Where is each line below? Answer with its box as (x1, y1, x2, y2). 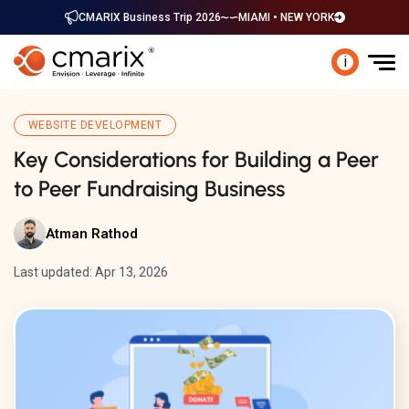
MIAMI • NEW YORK (237, 11, 334, 24)
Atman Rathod (46, 225, 138, 242)
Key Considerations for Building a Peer (14, 146, 379, 173)
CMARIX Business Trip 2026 (78, 11, 221, 24)
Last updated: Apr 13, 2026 (14, 265, 168, 279)
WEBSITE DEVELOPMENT (28, 119, 163, 131)
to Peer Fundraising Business (14, 175, 285, 202)
